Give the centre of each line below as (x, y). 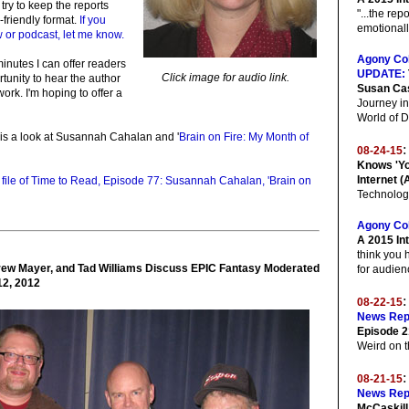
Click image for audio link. (225, 78)
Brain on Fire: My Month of (244, 137)
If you (93, 20)
